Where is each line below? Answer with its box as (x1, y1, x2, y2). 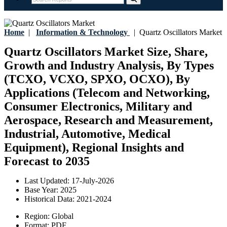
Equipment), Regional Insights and (4, 141, 184, 155)
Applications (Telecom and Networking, (4, 86, 210, 100)
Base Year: (24, 185, 60, 195)
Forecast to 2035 (4, 155, 90, 168)
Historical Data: (24, 195, 77, 204)
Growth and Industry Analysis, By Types (4, 59, 214, 72)
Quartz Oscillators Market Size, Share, (4, 45, 208, 59)
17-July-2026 (71, 176, 114, 185)
